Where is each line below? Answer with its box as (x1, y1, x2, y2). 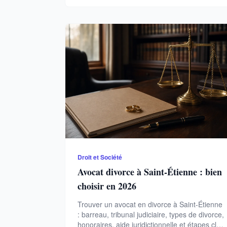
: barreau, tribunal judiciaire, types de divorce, (78, 209, 224, 220)
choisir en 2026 (78, 179, 136, 193)
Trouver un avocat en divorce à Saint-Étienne (78, 199, 222, 210)
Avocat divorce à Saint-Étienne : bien (78, 165, 222, 179)
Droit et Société (78, 153, 122, 162)
